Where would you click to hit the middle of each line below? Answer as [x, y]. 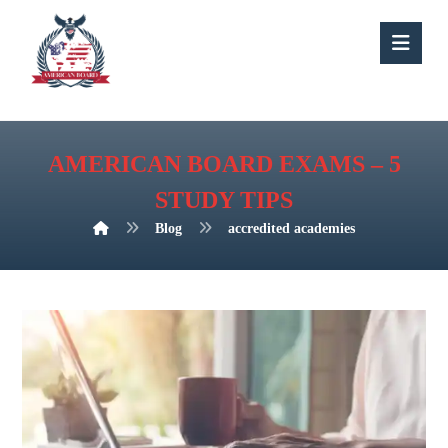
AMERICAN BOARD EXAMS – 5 [224, 164]
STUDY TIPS [224, 200]
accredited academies [291, 228]
